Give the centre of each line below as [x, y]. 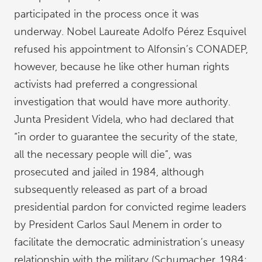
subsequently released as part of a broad [111, 189]
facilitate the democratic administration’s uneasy [129, 242]
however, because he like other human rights [122, 67]
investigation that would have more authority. [122, 102]
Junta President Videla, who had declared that [124, 119]
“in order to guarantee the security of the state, [126, 137]
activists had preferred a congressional [106, 84]
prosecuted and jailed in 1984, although [109, 172]
